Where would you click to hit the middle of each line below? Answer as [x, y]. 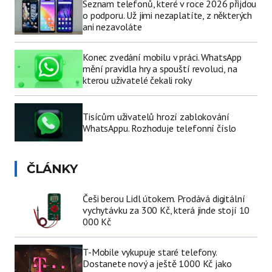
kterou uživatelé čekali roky [137, 80]
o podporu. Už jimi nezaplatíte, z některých [168, 15]
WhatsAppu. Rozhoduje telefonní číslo [160, 128]
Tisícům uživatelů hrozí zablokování [156, 116]
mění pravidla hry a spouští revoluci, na [160, 69]
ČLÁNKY [52, 169]
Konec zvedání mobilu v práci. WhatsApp [162, 57]
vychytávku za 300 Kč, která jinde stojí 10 [166, 210]
